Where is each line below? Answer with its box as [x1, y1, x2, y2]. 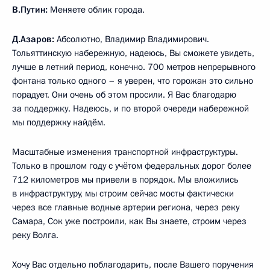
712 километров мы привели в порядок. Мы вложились [12, 173, 239, 186]
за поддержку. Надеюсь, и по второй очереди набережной [12, 102, 249, 115]
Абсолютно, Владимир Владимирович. [54, 33, 209, 45]
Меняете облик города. [48, 3, 145, 16]
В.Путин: [12, 3, 48, 16]
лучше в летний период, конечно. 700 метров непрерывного [12, 60, 256, 73]
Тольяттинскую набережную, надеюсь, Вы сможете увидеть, [12, 46, 254, 59]
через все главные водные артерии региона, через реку [12, 201, 239, 213]
